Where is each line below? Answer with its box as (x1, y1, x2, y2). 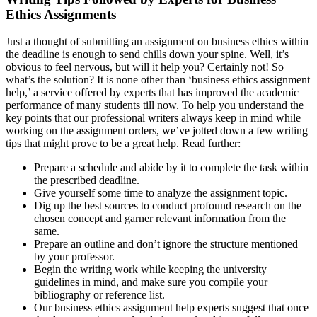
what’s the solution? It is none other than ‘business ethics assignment (6, 74, 310, 86)
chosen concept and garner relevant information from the (34, 212, 286, 225)
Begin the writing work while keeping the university (34, 263, 267, 276)
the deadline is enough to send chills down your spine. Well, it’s (6, 48, 289, 61)
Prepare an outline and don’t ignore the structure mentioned (34, 238, 298, 250)
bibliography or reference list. (34, 289, 165, 301)
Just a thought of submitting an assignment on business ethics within (6, 35, 309, 48)
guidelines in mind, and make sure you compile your (34, 276, 267, 289)
